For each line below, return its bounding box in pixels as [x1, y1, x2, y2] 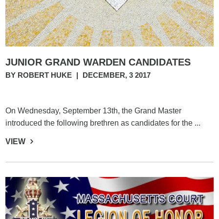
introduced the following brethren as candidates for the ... [5, 119, 201, 127]
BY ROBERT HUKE [5, 71, 74, 79]
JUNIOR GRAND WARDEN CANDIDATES [5, 57, 191, 67]
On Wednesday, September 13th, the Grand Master [5, 107, 182, 115]
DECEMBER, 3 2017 [83, 71, 151, 79]
